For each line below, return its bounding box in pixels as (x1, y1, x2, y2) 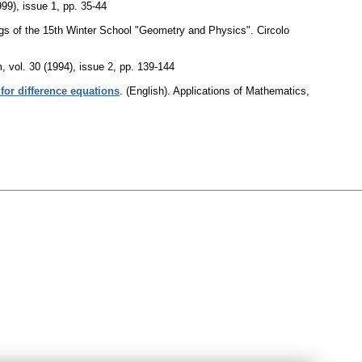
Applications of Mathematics (173, 84, 306, 97)
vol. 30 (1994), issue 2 (9, 60, 113, 73)
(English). (126, 84, 170, 97)
